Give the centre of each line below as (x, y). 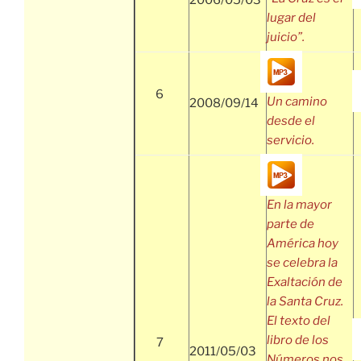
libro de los (298, 340)
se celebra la (302, 263)
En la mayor (299, 205)
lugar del (291, 18)
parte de (290, 224)
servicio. (290, 141)
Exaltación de (305, 282)
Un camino (297, 102)
